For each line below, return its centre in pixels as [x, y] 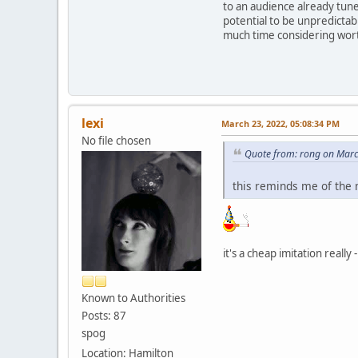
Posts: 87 [104, 315]
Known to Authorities [133, 298]
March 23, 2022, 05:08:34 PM [280, 123]
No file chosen [116, 140]
